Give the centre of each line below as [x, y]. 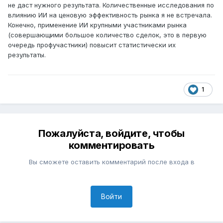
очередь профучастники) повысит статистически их [92, 45]
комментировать [111, 146]
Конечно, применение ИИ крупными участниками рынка [97, 25]
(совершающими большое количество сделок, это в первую [107, 35]
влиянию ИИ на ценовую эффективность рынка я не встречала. [110, 15]
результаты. [27, 55]
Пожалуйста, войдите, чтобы [111, 134]
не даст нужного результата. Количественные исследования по [111, 5]
